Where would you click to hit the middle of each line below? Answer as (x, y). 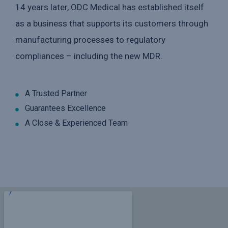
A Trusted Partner (56, 94)
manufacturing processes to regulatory (90, 40)
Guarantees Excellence (65, 108)
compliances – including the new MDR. (89, 56)
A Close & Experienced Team (76, 123)
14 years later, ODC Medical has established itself (110, 7)
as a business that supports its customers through (112, 24)
